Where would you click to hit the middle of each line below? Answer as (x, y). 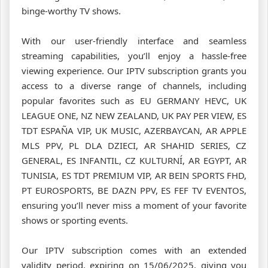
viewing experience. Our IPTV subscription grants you (134, 70)
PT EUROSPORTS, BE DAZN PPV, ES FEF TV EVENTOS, (134, 190)
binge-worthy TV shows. (71, 10)
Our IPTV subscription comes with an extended (134, 250)
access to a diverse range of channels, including (134, 85)
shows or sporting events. (75, 220)
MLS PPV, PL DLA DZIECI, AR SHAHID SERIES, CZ (134, 145)
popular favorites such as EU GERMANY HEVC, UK (134, 100)
